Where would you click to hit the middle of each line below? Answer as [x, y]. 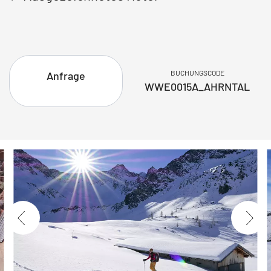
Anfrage [66, 76]
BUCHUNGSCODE [197, 73]
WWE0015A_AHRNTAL [197, 87]
